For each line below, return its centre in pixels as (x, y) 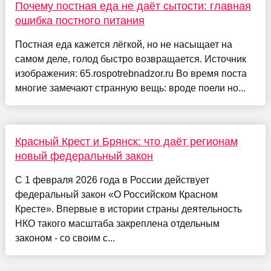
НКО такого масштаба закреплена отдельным (117, 223)
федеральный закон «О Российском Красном (116, 194)
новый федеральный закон (84, 156)
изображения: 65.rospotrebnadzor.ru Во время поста (131, 73)
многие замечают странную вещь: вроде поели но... (130, 88)
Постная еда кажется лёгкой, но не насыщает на (123, 44)
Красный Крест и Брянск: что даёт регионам (126, 141)
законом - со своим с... (65, 238)
